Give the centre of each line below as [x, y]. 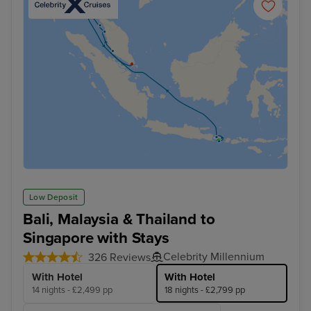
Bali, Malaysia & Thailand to [119, 219]
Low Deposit [54, 197]
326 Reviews [119, 258]
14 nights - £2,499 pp [72, 291]
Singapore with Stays [96, 238]
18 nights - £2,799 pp [205, 291]
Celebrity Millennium [214, 257]
